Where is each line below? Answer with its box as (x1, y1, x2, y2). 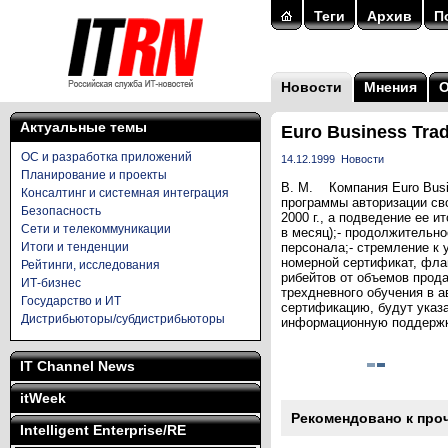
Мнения (364, 79, 417, 95)
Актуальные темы (20, 119, 147, 135)
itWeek (20, 390, 66, 406)
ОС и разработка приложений (21, 150, 192, 164)
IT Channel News (20, 358, 135, 374)
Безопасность (21, 204, 101, 218)
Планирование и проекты (21, 168, 167, 182)
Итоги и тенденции (21, 240, 129, 254)
